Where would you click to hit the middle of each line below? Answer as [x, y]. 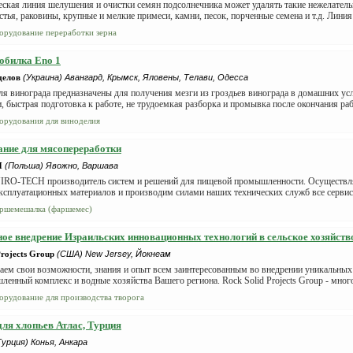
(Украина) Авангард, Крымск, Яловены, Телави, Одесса [136, 77]
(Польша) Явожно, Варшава [61, 165]
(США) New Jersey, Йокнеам [114, 254]
